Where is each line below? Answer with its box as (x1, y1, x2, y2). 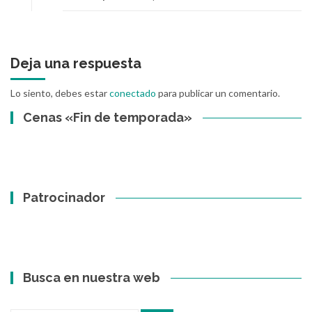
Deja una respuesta (10, 54, 141, 72)
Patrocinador (23, 189, 106, 205)
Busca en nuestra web (23, 270, 161, 285)
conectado (109, 86, 156, 99)
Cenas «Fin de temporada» (23, 109, 193, 125)
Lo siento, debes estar (10, 86, 109, 99)
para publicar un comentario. (156, 86, 280, 99)
